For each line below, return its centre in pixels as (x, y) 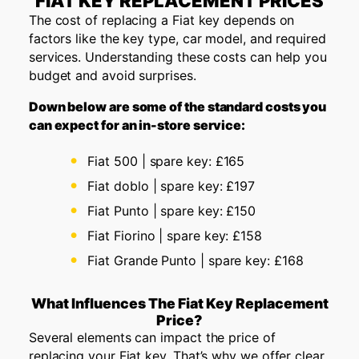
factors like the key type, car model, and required (177, 38)
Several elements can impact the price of (152, 338)
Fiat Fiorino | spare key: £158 (175, 235)
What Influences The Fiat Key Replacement (179, 304)
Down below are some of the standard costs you (177, 106)
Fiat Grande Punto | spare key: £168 (196, 260)
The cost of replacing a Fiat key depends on (161, 20)
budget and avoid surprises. (114, 75)
